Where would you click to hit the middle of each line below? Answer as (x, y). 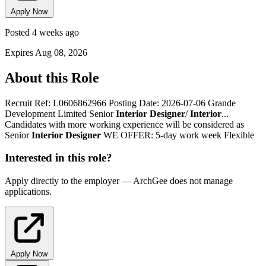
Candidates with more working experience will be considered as (124, 124)
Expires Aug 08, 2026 (46, 52)
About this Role (52, 77)
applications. (28, 192)
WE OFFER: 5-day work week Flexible (178, 135)
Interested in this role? (58, 158)
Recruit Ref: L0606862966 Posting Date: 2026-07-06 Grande (120, 103)
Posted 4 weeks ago (42, 32)
